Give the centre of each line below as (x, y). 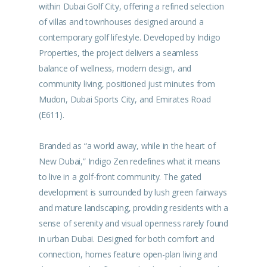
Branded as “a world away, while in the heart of (127, 146)
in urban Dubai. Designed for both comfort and (127, 239)
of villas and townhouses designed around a (121, 22)
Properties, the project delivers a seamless (119, 53)
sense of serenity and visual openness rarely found (133, 223)
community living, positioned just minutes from (127, 84)
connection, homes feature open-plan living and (128, 254)
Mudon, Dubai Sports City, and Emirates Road (125, 99)
